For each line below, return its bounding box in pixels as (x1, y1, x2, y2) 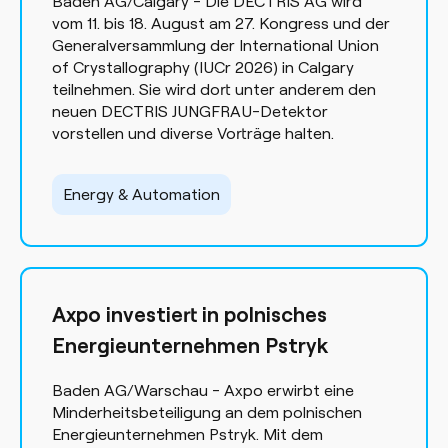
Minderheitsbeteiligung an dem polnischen (52, 401, 362, 422)
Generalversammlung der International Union (52, 34, 379, 55)
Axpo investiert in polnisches (52, 300, 327, 327)
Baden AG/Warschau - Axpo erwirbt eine (52, 379, 354, 400)
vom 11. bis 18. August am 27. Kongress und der (52, 12, 390, 33)
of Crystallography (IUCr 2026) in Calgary (52, 56, 354, 77)
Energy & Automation (63, 183, 220, 204)
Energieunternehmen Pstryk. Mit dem (52, 423, 323, 444)
